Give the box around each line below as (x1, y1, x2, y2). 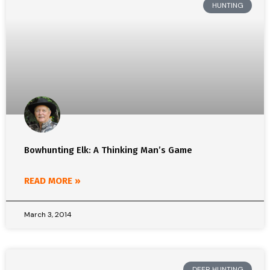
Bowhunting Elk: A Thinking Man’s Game (24, 145, 192, 155)
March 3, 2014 (24, 210, 72, 219)
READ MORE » (24, 175, 81, 186)
